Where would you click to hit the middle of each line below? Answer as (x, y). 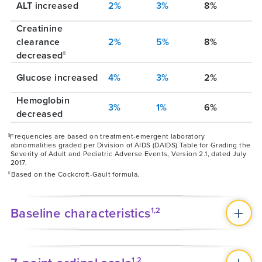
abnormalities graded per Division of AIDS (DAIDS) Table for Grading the (131, 144)
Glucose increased (57, 77)
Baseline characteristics (81, 213)
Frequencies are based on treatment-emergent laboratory (108, 136)
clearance (38, 42)
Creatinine (40, 28)
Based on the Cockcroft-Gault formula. (75, 174)
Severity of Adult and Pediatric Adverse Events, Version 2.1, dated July (129, 153)
